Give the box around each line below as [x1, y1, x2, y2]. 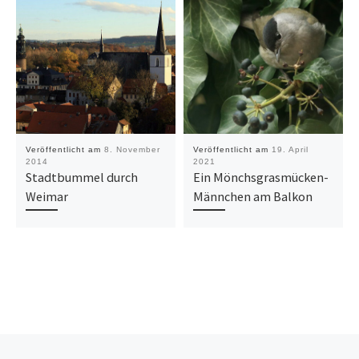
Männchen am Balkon [192, 188, 313, 204]
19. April [271, 144, 309, 154]
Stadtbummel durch [25, 168, 138, 185]
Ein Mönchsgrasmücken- [192, 168, 329, 185]
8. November [103, 144, 160, 154]
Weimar [25, 188, 68, 204]
